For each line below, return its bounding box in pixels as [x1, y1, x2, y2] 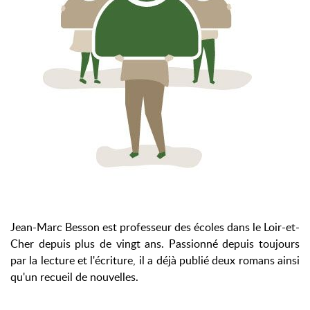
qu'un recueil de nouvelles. [10, 269, 138, 284]
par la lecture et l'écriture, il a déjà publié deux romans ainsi [10, 253, 300, 268]
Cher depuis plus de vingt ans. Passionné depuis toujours [10, 236, 300, 251]
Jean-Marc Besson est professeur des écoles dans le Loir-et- [10, 219, 300, 235]
